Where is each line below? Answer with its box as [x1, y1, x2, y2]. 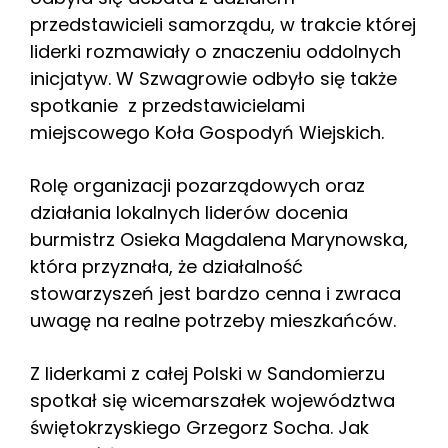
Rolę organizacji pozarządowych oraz [30, 172, 365, 198]
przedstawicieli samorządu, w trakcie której [30, 11, 416, 37]
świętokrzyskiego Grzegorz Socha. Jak [30, 414, 369, 440]
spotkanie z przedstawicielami [30, 92, 305, 118]
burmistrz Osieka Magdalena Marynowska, [30, 226, 408, 252]
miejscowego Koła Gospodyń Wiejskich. [30, 119, 384, 145]
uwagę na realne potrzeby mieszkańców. [30, 307, 396, 333]
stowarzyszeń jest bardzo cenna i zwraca [30, 280, 401, 306]
